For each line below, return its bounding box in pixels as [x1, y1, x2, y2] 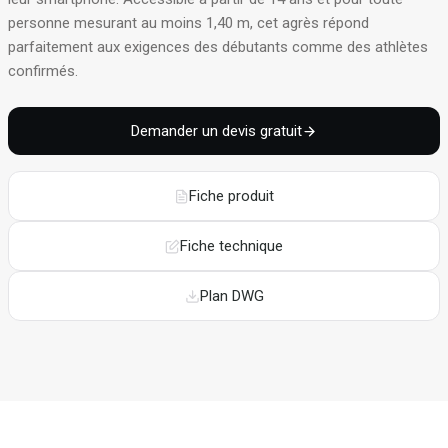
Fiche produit [189, 187, 274, 205]
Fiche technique [180, 237, 283, 255]
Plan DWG [199, 287, 264, 305]
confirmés [8, 62, 75, 80]
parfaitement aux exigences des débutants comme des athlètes [8, 38, 428, 56]
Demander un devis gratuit [131, 122, 302, 140]
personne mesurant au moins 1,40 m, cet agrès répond [8, 14, 369, 32]
